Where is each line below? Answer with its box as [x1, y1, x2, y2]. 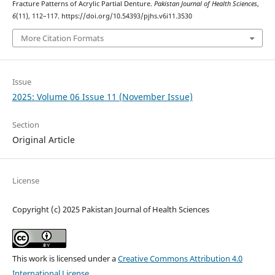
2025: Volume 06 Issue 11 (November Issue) [12, 90, 193, 103]
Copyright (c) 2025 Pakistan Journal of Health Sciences [12, 203, 209, 215]
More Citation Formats [20, 32, 104, 44]
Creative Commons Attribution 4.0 [117, 252, 242, 264]
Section [12, 118, 39, 130]
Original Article [12, 133, 75, 145]
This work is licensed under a [12, 252, 118, 264]
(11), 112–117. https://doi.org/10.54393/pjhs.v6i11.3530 [15, 12, 192, 21]
